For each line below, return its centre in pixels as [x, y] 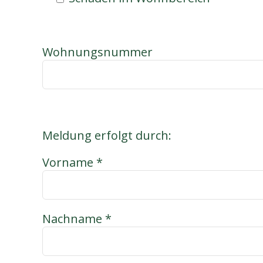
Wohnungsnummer [97, 52]
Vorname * [72, 162]
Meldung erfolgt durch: [107, 135]
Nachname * [77, 219]
